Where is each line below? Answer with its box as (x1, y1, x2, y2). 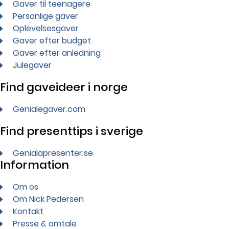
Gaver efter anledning (13, 47, 101, 59)
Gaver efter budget (13, 34, 91, 47)
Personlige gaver (13, 10, 78, 22)
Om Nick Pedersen (13, 193, 84, 205)
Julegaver (13, 59, 52, 71)
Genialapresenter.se (13, 147, 93, 159)
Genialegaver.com (13, 103, 85, 115)
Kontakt (13, 205, 43, 217)
